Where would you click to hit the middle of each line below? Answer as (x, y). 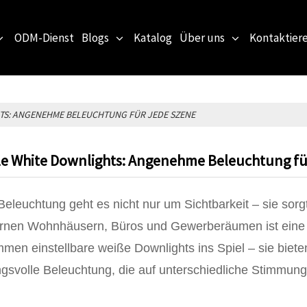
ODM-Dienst (44, 38)
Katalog (152, 38)
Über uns (202, 38)
